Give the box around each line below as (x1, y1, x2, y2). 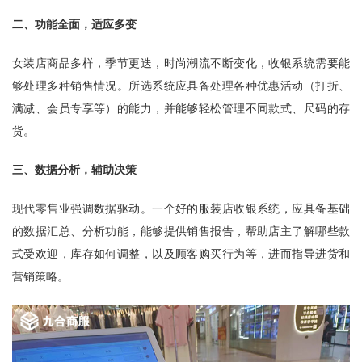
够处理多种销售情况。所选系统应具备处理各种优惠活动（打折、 (12, 79, 350, 92)
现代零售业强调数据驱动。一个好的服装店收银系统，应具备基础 (12, 202, 350, 215)
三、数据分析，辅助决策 (12, 163, 137, 176)
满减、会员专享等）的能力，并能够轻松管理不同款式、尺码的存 (12, 102, 350, 115)
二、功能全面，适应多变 (12, 18, 137, 31)
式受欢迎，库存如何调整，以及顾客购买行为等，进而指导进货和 (12, 247, 350, 260)
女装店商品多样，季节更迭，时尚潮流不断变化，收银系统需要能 (12, 57, 350, 69)
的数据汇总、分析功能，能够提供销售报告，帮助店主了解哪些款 (12, 225, 350, 238)
